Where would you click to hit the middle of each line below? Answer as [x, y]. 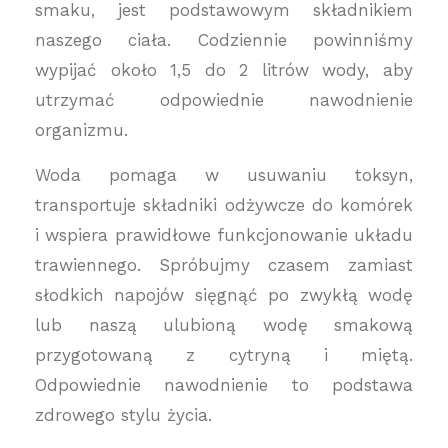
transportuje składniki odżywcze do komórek [224, 205]
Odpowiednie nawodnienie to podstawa [224, 385]
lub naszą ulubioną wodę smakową [224, 325]
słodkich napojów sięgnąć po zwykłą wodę [224, 295]
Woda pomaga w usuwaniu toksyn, [224, 175]
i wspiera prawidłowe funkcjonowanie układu [224, 235]
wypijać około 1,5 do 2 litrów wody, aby [224, 70]
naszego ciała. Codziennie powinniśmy [224, 40]
